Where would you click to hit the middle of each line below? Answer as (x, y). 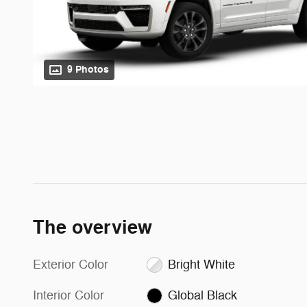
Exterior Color (71, 264)
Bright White (201, 264)
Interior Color (69, 295)
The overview (93, 228)
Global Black (202, 295)
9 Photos (88, 69)
